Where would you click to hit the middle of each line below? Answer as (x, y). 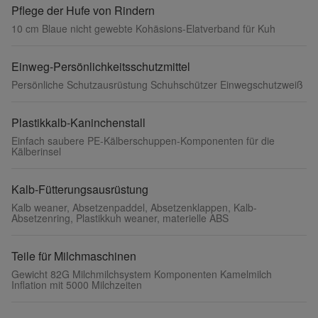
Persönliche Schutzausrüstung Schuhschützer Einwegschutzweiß (157, 84)
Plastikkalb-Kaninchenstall (78, 122)
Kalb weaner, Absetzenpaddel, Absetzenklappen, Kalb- (134, 207)
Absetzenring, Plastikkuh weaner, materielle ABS (120, 218)
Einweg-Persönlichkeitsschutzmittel (101, 66)
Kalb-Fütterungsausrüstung (80, 189)
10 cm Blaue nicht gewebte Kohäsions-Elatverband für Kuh (143, 28)
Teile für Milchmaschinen (74, 256)
